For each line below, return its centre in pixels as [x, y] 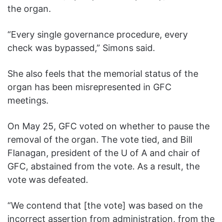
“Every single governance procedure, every [98, 35]
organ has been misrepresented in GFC [89, 87]
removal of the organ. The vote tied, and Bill [100, 140]
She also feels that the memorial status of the [103, 74]
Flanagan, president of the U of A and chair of [104, 153]
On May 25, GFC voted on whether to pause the [109, 126]
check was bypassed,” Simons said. [81, 48]
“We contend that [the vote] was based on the [105, 206]
